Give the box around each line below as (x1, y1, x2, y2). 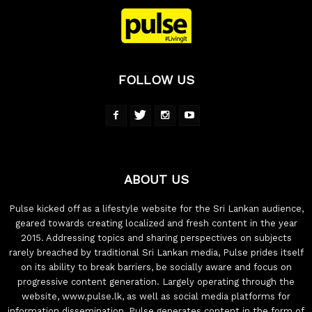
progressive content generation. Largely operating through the (17, 276, 295, 288)
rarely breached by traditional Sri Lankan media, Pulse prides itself (8, 247, 304, 258)
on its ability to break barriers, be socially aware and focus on (20, 262, 292, 273)
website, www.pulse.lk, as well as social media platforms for (22, 291, 290, 302)
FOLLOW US (118, 72, 194, 88)
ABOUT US (123, 172, 189, 187)
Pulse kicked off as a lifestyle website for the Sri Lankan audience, (8, 203, 304, 214)
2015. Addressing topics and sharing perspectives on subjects (20, 233, 292, 244)
